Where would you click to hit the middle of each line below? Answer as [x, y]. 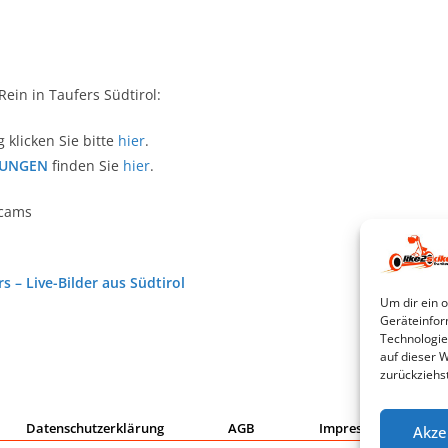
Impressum [353, 428]
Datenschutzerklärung [95, 428]
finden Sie [85, 165]
